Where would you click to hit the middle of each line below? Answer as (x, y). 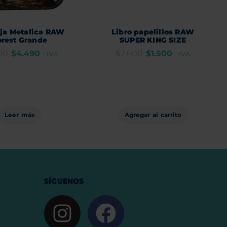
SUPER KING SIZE (153, 40)
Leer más (20, 115)
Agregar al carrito (153, 115)
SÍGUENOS (64, 181)
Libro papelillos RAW (153, 32)
